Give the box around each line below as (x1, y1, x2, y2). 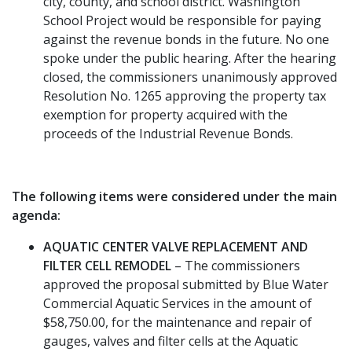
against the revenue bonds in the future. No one (43, 30, 329, 48)
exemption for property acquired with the (43, 105, 288, 123)
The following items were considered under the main (12, 187, 337, 205)
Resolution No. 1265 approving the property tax (43, 86, 326, 104)
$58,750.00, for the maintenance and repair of (43, 313, 312, 331)
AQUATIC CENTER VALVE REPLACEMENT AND (43, 237, 308, 255)
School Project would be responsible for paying (43, 11, 321, 29)
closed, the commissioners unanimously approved (43, 68, 337, 86)
